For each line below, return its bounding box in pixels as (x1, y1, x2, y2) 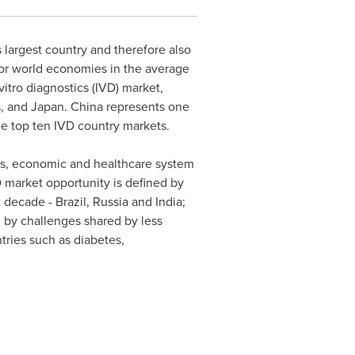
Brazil (55, 193, 86, 211)
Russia (92, 193, 128, 211)
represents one (102, 97, 189, 116)
